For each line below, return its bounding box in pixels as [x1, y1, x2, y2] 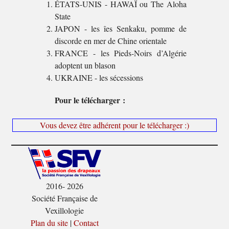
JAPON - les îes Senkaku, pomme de [54, 23, 187, 34]
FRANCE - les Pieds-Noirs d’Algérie [54, 48, 187, 58]
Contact [73, 217, 99, 228]
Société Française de [31, 193, 98, 203]
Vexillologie [45, 205, 84, 216]
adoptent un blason [54, 60, 116, 71]
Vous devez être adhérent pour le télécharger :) [40, 120, 189, 130]
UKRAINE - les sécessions [54, 72, 143, 83]
